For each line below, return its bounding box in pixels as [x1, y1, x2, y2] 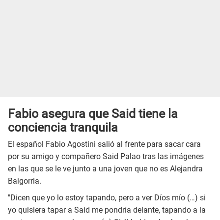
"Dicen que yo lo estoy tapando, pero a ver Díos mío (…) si [8, 193, 206, 203]
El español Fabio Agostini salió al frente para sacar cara [8, 139, 201, 149]
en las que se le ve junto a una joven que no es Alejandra [8, 164, 203, 174]
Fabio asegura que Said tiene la [8, 106, 178, 121]
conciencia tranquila [8, 120, 118, 135]
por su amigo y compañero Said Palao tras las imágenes [8, 152, 204, 162]
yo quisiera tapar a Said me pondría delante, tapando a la [8, 205, 206, 215]
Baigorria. [8, 176, 41, 186]
